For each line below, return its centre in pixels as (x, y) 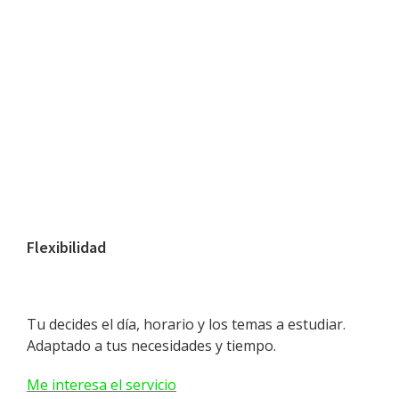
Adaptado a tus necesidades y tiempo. (151, 346)
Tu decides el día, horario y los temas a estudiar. (186, 325)
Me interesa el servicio (102, 385)
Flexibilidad (66, 248)
